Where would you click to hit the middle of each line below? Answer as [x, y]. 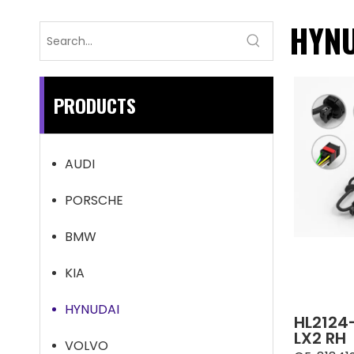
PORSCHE [94, 200]
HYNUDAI [92, 309]
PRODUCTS [95, 105]
